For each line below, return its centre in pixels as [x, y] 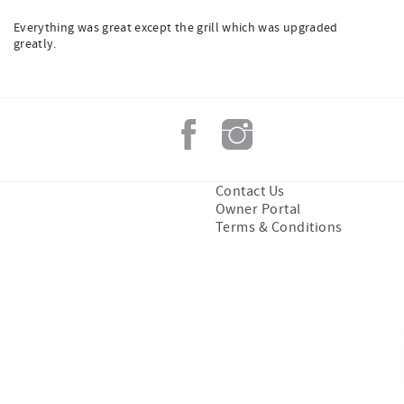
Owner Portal [258, 209]
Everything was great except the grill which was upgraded [176, 28]
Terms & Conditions [279, 227]
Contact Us [250, 191]
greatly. [35, 44]
